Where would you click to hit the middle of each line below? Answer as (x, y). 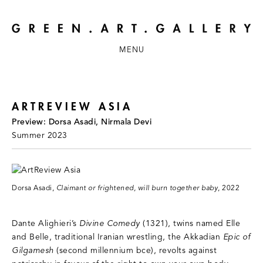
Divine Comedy (110, 224)
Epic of (236, 237)
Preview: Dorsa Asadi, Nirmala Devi (82, 122)
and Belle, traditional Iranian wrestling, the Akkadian (117, 237)
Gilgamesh (33, 251)
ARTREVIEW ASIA (72, 107)
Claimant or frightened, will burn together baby (137, 188)
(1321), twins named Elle (190, 224)
